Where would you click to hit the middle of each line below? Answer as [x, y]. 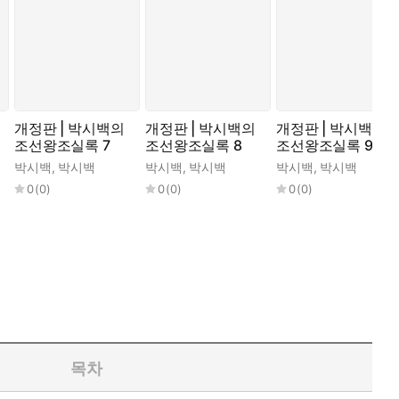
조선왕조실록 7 [62, 146]
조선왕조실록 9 [325, 146]
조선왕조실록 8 [194, 146]
